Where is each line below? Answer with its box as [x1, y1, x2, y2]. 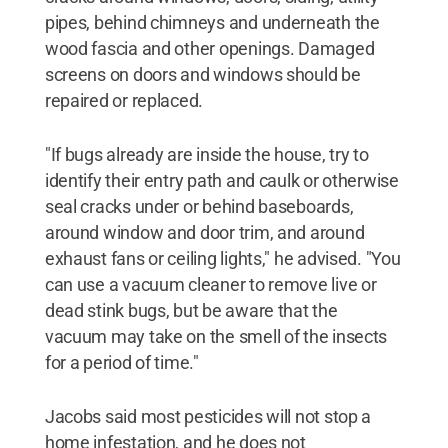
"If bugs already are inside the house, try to [44, 144, 369, 165]
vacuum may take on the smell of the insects [44, 326, 388, 347]
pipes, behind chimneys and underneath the [44, 12, 380, 33]
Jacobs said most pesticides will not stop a [44, 406, 372, 427]
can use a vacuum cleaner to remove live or [44, 274, 377, 295]
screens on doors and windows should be [44, 64, 361, 85]
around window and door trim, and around [44, 222, 365, 243]
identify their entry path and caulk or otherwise [44, 170, 399, 191]
